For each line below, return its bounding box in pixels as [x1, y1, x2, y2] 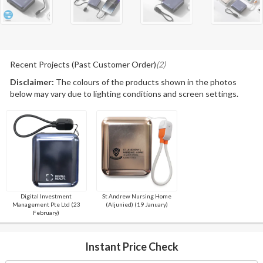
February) [33, 209, 60, 217]
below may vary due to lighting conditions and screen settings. [9, 89, 238, 99]
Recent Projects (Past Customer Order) [9, 59, 156, 70]
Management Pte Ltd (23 [12, 201, 80, 208]
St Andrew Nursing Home [102, 193, 171, 200]
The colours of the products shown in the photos [53, 77, 237, 87]
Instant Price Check [85, 240, 178, 254]
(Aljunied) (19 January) [105, 201, 168, 208]
